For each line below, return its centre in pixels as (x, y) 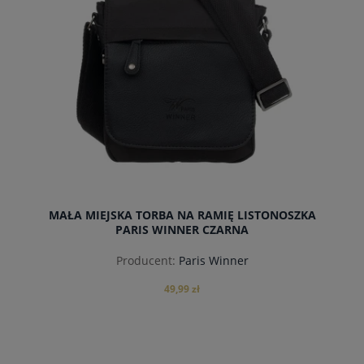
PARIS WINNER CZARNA (182, 230)
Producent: (145, 260)
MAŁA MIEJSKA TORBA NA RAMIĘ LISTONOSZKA (182, 215)
